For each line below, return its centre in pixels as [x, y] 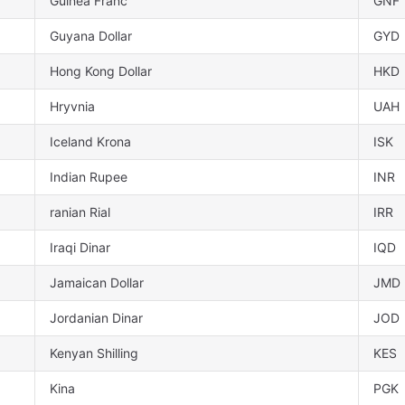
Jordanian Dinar [96, 318]
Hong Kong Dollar [101, 71]
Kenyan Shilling [94, 353]
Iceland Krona [90, 142]
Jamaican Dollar [97, 283]
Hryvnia [72, 107]
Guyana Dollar [91, 36]
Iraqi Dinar [80, 248]
